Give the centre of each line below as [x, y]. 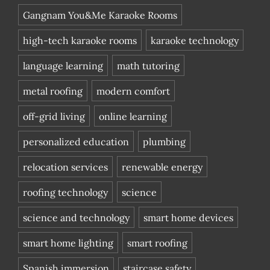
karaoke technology [195, 41]
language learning [63, 66]
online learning [133, 117]
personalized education [76, 142]
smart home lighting [68, 243]
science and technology [76, 218]
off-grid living [54, 117]
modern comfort [133, 91]
